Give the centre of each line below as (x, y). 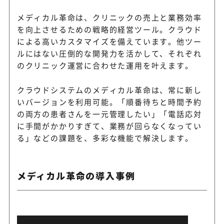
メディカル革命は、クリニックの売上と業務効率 (109, 17)
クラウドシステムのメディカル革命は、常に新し (109, 90)
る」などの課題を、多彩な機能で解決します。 (105, 138)
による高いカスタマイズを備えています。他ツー (109, 41)
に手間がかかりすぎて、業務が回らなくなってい (109, 126)
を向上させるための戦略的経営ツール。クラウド (109, 29)
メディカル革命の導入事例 (76, 176)
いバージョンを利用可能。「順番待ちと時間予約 (109, 102)
